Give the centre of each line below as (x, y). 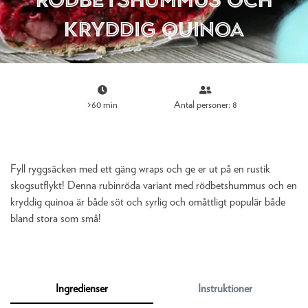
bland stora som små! (56, 219)
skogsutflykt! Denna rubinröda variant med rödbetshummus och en (154, 186)
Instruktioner (225, 289)
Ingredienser (81, 289)
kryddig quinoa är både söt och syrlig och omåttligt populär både (148, 202)
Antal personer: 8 (205, 105)
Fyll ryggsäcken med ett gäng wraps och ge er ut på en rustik (140, 169)
